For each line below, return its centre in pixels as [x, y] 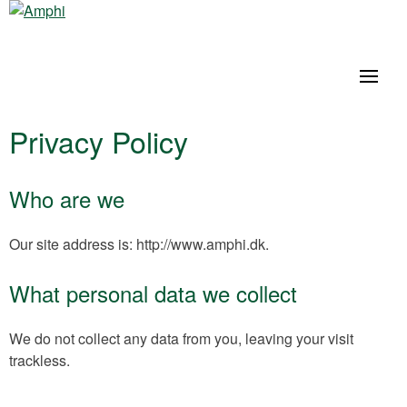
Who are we [67, 198]
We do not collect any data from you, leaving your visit [181, 338]
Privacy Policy [99, 141]
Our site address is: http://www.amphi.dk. [139, 243]
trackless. [40, 360]
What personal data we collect [153, 293]
